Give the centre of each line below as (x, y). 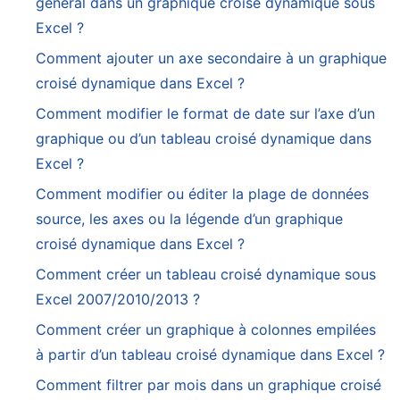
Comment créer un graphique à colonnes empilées (206, 330)
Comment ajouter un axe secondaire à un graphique (211, 58)
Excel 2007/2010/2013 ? (118, 300)
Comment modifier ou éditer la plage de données (202, 194)
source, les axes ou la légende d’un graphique (189, 219)
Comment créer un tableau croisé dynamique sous (206, 275)
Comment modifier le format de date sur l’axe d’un (205, 114)
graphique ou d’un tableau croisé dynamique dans (204, 139)
